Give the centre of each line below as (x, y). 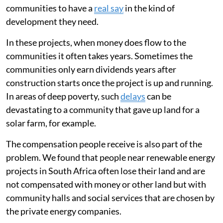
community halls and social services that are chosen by (110, 198)
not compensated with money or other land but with (106, 184)
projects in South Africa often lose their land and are (106, 171)
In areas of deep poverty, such (63, 96)
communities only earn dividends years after (91, 69)
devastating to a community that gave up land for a (103, 110)
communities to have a (50, 8)
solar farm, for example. (51, 123)
